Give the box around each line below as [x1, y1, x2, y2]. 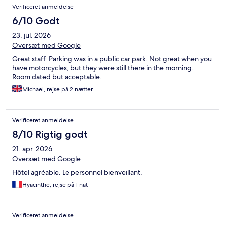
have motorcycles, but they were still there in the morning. [12, 63, 194, 73]
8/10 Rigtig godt [12, 128, 88, 141]
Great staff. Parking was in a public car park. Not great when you [12, 54, 212, 64]
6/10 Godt [12, 15, 60, 27]
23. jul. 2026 [12, 31, 51, 40]
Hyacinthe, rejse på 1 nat [22, 181, 88, 189]
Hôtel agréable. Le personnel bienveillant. [12, 168, 142, 177]
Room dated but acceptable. [12, 72, 102, 82]
